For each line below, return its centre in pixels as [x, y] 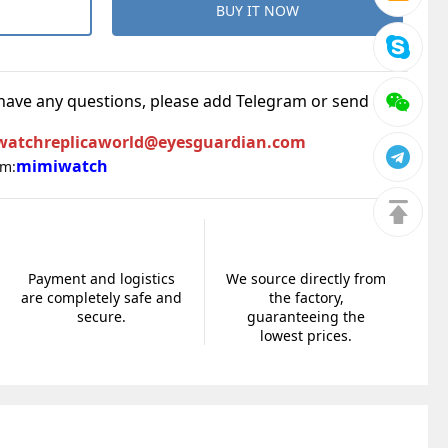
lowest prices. [306, 335]
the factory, [306, 297]
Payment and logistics [102, 278]
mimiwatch [61, 166]
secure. [102, 316]
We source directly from [306, 278]
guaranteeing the [306, 316]
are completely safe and [102, 297]
